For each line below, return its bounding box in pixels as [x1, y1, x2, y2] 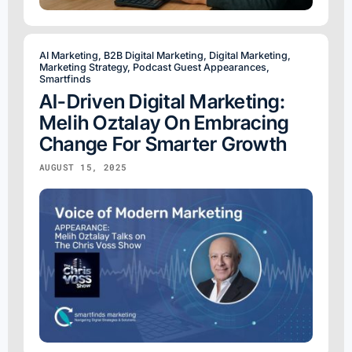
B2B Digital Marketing [104, 49, 203, 61]
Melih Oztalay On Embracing [39, 110, 289, 134]
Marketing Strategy [39, 60, 127, 73]
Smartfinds [39, 72, 91, 85]
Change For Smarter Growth [39, 131, 288, 156]
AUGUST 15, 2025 [39, 160, 127, 173]
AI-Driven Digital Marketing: [39, 89, 285, 113]
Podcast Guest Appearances [133, 60, 266, 73]
